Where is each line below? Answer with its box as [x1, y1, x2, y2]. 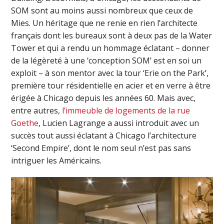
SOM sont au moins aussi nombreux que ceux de [11, 5, 193, 16]
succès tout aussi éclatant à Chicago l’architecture [11, 130, 197, 141]
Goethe [11, 117, 39, 129]
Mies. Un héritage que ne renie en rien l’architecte [11, 17, 198, 29]
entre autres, [11, 105, 62, 116]
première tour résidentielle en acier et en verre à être [11, 80, 211, 91]
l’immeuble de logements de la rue [62, 105, 190, 116]
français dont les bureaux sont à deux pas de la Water [11, 30, 212, 41]
